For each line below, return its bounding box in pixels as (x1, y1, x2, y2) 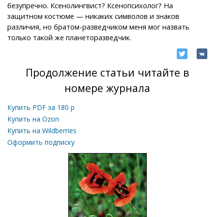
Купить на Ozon (7, 114, 59, 124)
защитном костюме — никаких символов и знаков (7, 11, 179, 21)
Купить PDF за (7, 102, 57, 112)
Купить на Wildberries (7, 125, 77, 135)
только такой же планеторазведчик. (7, 32, 131, 42)
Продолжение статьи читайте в (25, 65, 189, 79)
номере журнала (64, 80, 150, 95)
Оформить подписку (7, 137, 75, 147)
